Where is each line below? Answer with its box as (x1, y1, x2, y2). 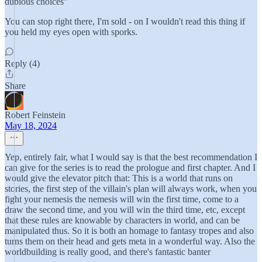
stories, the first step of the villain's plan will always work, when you (5, 184, 257, 194)
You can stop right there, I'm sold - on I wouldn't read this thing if (5, 16, 245, 26)
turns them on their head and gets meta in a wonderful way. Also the (5, 236, 255, 246)
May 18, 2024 (5, 120, 57, 130)
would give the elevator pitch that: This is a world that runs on (5, 173, 233, 183)
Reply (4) (5, 58, 40, 68)
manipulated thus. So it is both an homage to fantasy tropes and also (5, 226, 254, 236)
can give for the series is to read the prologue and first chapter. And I (5, 163, 256, 173)
